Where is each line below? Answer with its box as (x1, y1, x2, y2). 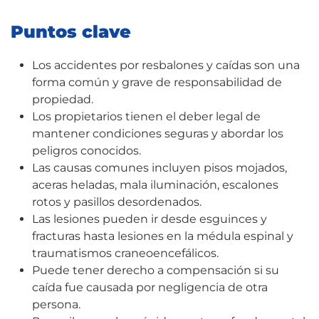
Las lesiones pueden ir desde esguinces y (32, 212, 267, 226)
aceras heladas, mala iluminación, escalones (32, 178, 278, 192)
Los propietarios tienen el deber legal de (32, 110, 261, 123)
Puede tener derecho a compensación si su (32, 263, 279, 277)
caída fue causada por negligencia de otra (32, 281, 268, 294)
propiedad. (32, 93, 93, 106)
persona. (32, 298, 80, 311)
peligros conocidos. (32, 144, 141, 157)
